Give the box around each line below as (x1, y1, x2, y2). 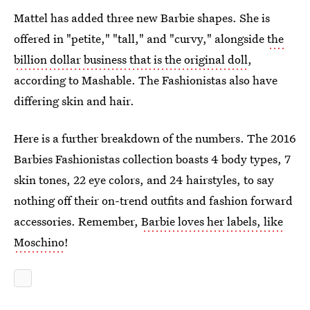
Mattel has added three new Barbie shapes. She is (14, 10, 270, 26)
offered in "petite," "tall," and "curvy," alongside (14, 30, 267, 46)
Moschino (14, 234, 64, 250)
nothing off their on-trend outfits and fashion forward (14, 192, 293, 208)
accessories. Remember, (14, 213, 141, 229)
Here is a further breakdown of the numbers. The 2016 (14, 130, 296, 146)
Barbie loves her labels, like (141, 213, 283, 229)
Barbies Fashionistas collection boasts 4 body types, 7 (14, 151, 291, 167)
